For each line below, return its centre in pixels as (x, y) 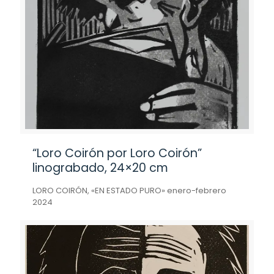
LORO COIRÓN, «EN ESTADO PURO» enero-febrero (129, 191)
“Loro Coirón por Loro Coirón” (117, 153)
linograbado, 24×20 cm (100, 168)
